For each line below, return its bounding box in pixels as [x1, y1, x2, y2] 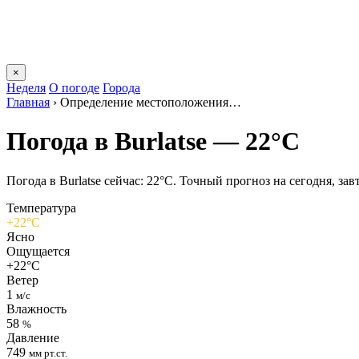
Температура [6, 200, 76, 215]
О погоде [49, 81, 99, 95]
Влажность [6, 301, 67, 316]
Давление [6, 330, 59, 345]
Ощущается [6, 244, 70, 258]
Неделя [6, 81, 46, 95]
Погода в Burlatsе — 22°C [6, 127, 300, 156]
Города [103, 81, 140, 95]
